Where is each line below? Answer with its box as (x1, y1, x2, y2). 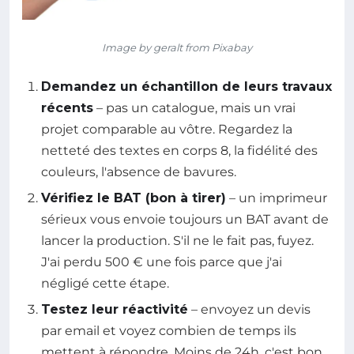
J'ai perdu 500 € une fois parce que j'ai (41, 254, 282, 269)
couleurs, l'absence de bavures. (41, 164, 236, 179)
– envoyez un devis (188, 302, 311, 318)
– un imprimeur (226, 190, 327, 205)
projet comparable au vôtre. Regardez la (41, 121, 292, 137)
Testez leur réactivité (41, 302, 188, 318)
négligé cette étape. (41, 275, 169, 291)
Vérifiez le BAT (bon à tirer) (41, 190, 226, 205)
